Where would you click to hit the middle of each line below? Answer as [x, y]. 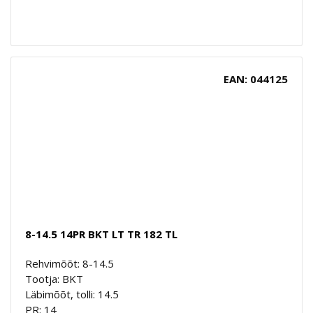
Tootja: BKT [54, 278]
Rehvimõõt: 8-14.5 [70, 263]
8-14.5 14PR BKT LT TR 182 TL [101, 234]
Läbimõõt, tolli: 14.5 [72, 294]
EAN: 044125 [256, 79]
